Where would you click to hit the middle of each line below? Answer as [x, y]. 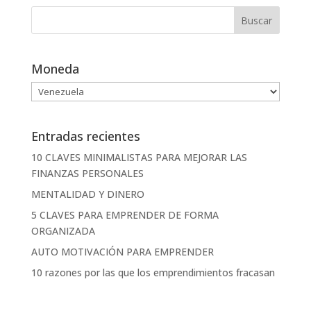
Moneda [55, 69]
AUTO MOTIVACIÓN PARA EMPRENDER [122, 252]
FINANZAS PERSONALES [87, 174]
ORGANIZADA [63, 231]
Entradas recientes [85, 136]
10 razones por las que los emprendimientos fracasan [153, 273]
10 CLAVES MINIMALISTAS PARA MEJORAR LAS [139, 158]
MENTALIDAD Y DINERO [87, 194]
